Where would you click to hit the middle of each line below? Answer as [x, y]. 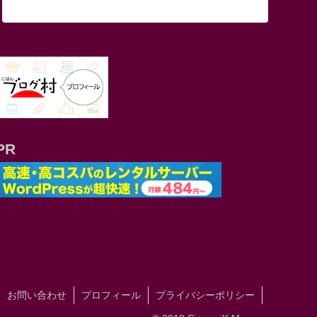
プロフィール [111, 295]
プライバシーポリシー [205, 295]
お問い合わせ [37, 295]
